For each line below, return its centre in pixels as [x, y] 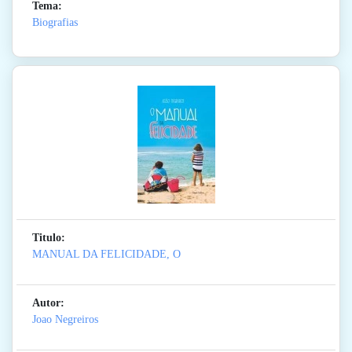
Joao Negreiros [65, 320]
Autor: [48, 303]
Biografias [55, 23]
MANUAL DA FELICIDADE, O [106, 255]
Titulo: [49, 238]
